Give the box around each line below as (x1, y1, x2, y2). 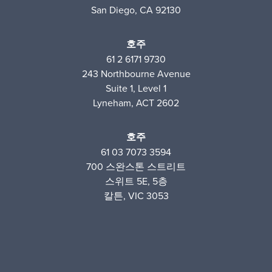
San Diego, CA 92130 (91, 2, 181, 16)
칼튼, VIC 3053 (103, 188, 169, 202)
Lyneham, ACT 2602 (93, 95, 179, 109)
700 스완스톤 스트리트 (86, 159, 186, 173)
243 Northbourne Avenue (81, 66, 191, 80)
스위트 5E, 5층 (104, 174, 168, 188)
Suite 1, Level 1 (106, 81, 166, 95)
